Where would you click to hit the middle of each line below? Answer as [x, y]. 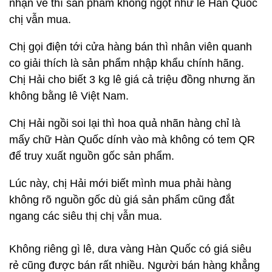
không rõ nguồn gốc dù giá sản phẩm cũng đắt [122, 200]
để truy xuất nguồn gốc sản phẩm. [93, 156]
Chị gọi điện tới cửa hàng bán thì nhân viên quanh [131, 47]
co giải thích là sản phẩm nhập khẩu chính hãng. [127, 63]
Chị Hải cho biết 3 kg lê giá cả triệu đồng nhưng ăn [132, 80]
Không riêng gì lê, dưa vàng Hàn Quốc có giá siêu [130, 249]
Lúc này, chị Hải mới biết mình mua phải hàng [120, 183]
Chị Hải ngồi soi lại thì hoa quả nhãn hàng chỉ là [125, 123]
